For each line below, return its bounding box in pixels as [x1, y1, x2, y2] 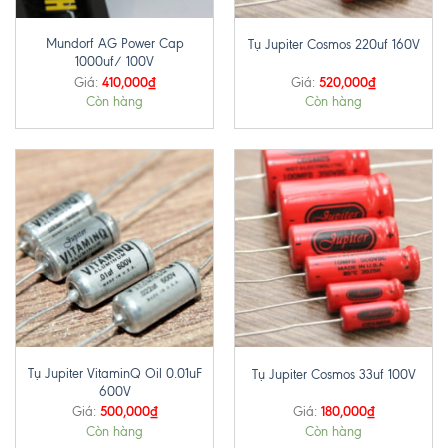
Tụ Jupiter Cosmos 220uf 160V [247, 36, 420, 52]
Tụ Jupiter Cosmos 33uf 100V [251, 366, 416, 382]
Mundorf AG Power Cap [45, 36, 184, 52]
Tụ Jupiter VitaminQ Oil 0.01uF [27, 365, 202, 381]
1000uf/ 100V [75, 54, 154, 70]
